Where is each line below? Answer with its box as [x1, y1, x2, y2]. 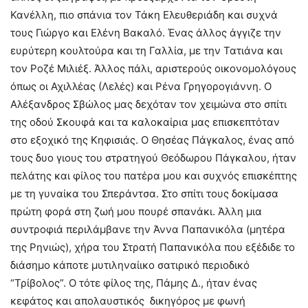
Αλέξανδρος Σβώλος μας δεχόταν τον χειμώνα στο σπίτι [10, 97, 287, 111]
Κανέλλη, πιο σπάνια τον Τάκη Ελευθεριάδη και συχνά [10, 8, 278, 21]
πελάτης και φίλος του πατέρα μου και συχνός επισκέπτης [10, 168, 297, 182]
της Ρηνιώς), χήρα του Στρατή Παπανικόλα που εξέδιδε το [10, 240, 295, 254]
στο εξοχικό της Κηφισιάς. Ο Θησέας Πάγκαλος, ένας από [10, 133, 294, 146]
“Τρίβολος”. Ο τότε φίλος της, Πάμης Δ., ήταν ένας [10, 276, 257, 289]
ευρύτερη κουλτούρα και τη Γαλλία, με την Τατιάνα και [10, 43, 283, 57]
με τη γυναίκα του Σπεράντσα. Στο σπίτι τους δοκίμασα [10, 186, 278, 200]
